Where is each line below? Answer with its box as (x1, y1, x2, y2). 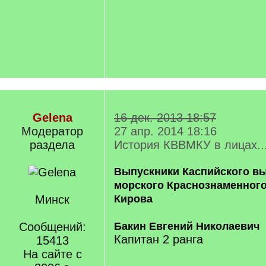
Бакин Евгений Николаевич (114, 220, 259, 232)
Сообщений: (18, 220, 86, 233)
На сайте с (23, 248, 82, 261)
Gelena (32, 111, 72, 124)
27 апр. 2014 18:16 (114, 125, 217, 138)
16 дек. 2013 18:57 (114, 111, 216, 124)
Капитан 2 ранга (114, 233, 203, 246)
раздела (30, 138, 75, 151)
